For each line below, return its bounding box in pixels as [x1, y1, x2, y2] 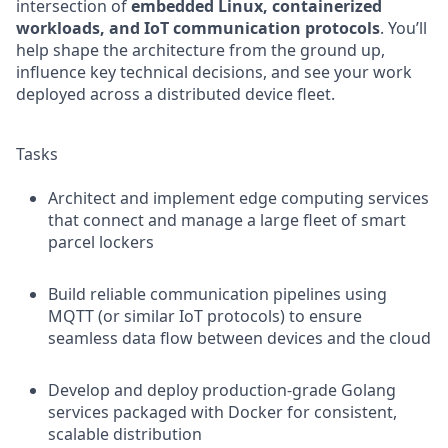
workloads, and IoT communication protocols [16, 17, 380, 39]
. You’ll [380, 17, 427, 39]
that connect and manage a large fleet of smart [48, 209, 406, 231]
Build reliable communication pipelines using [48, 283, 387, 305]
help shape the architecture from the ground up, [16, 39, 385, 61]
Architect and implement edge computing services [48, 187, 429, 209]
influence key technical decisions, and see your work [16, 61, 412, 83]
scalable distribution [48, 423, 202, 445]
